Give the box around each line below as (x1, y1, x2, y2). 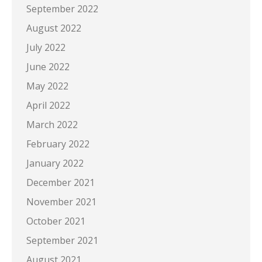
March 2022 (26, 118, 78, 131)
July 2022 (26, 40, 65, 54)
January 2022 (26, 156, 84, 170)
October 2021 (26, 214, 85, 227)
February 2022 (26, 137, 89, 150)
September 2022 (26, 2, 98, 15)
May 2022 (26, 79, 68, 92)
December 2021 (26, 175, 95, 189)
